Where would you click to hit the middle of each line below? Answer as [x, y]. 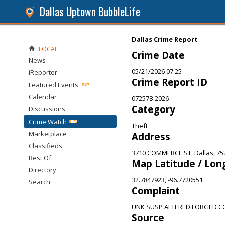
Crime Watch [48, 122]
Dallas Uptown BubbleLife [90, 11]
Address [151, 136]
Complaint [156, 191]
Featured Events [53, 85]
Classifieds [45, 146]
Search [39, 182]
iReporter [43, 72]
